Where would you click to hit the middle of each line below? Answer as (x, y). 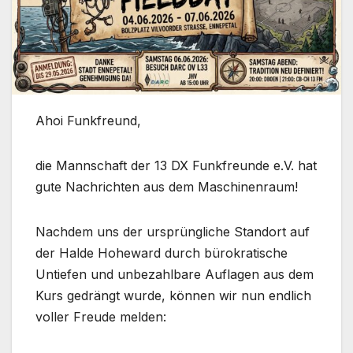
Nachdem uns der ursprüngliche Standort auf (173, 232)
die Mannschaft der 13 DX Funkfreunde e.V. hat (176, 166)
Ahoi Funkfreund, (88, 121)
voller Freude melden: (101, 317)
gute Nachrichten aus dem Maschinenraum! (167, 187)
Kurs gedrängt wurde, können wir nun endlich (173, 296)
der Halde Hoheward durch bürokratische (162, 253)
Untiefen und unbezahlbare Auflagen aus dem (175, 275)
